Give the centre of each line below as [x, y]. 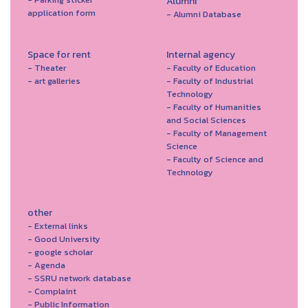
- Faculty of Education [211, 68]
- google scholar [60, 252]
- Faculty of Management [216, 133]
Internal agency [200, 55]
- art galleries [54, 81]
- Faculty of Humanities [213, 107]
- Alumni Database [203, 14]
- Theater [47, 68]
